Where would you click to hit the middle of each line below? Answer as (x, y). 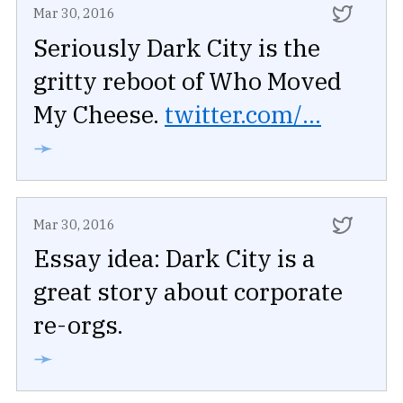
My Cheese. (99, 113)
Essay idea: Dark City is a (174, 257)
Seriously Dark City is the (177, 47)
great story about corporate (188, 291)
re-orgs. (78, 324)
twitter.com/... (243, 113)
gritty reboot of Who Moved (188, 80)
